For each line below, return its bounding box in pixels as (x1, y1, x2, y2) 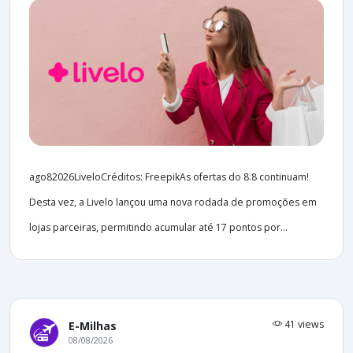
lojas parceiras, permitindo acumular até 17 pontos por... (29, 221, 288, 234)
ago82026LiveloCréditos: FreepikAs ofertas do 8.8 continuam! (29, 170, 309, 184)
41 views (282, 318, 324, 331)
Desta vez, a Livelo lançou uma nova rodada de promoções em (29, 195, 317, 209)
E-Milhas (69, 318, 117, 333)
